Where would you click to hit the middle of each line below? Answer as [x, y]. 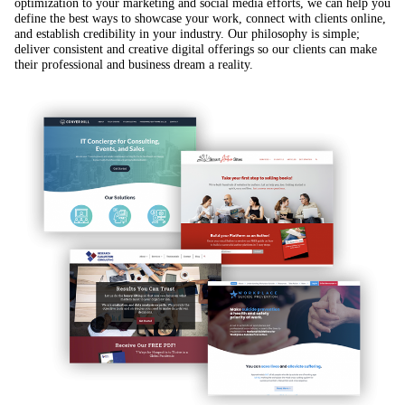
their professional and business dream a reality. [134, 64]
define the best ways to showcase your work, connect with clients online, [200, 18]
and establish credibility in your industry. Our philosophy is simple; [187, 33]
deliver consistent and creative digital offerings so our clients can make [196, 48]
